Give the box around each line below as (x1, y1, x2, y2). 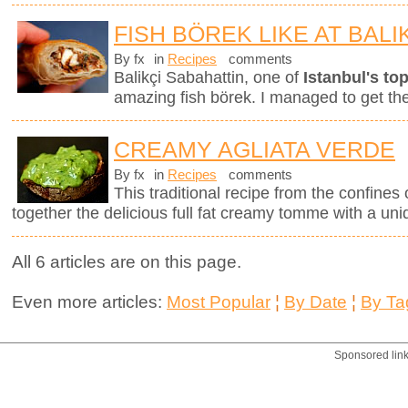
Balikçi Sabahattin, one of (114, 67, 303, 87)
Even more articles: (12, 292, 162, 312)
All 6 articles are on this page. (12, 252, 241, 272)
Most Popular (167, 292, 270, 312)
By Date (284, 292, 347, 312)
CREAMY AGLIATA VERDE (114, 136, 395, 162)
